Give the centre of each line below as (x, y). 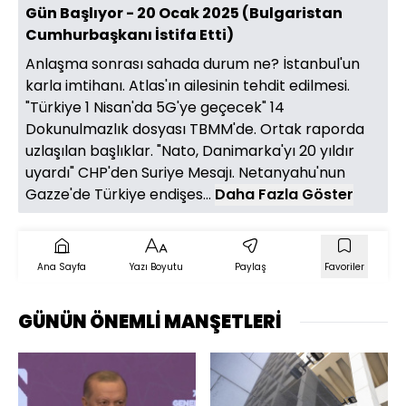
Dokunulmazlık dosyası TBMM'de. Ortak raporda (195, 130)
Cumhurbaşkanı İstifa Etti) (130, 35)
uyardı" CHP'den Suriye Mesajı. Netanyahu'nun (185, 173)
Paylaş (250, 267)
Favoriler (344, 267)
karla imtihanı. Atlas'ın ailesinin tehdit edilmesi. (188, 86)
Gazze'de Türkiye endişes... (120, 195)
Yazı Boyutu (156, 267)
